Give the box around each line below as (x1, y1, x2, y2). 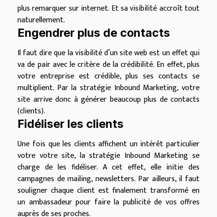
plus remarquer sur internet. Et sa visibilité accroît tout (17, 2, 200, 15)
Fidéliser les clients (17, 117, 124, 131)
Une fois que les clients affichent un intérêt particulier (17, 138, 200, 151)
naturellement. (17, 14, 65, 27)
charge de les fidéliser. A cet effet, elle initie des (17, 161, 200, 174)
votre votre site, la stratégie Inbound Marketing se (17, 149, 200, 162)
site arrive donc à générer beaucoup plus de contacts (17, 93, 200, 106)
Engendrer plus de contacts (17, 26, 170, 40)
